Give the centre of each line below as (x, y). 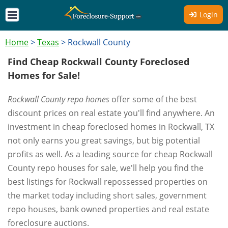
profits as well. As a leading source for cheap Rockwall (110, 154)
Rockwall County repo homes (59, 99)
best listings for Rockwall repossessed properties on (108, 182)
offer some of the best (153, 99)
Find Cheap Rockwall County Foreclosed (98, 62)
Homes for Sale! (44, 75)
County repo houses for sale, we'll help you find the (106, 168)
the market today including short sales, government (107, 195)
